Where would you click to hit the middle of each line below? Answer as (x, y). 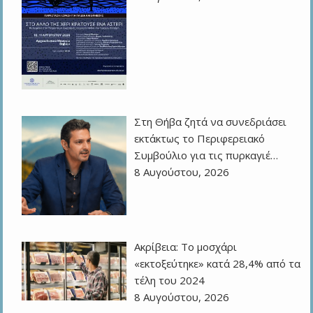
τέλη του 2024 (170, 281)
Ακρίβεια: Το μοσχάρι (186, 247)
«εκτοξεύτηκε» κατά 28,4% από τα (218, 264)
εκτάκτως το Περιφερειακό (200, 138)
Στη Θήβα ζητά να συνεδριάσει (211, 121)
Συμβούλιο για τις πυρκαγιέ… (206, 155)
